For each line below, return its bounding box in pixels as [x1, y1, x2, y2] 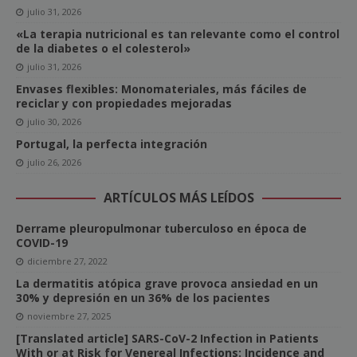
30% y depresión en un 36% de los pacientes [16, 290, 270, 306]
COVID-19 [16, 235, 68, 251]
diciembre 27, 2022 [27, 255, 108, 268]
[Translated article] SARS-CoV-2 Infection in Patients [16, 331, 319, 347]
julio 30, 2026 [27, 116, 81, 128]
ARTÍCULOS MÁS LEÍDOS [103, 189, 254, 207]
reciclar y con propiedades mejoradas [16, 96, 232, 112]
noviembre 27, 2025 [27, 310, 111, 323]
